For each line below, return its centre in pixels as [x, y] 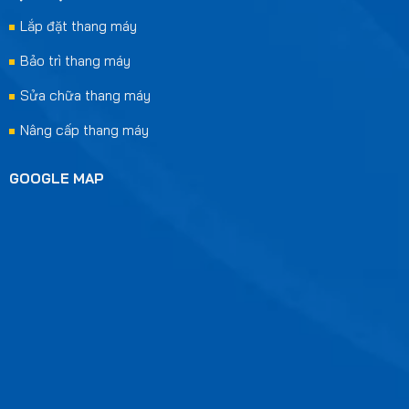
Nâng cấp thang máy [84, 130]
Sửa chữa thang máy [85, 95]
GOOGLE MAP [56, 178]
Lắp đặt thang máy [78, 26]
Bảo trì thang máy [75, 60]
